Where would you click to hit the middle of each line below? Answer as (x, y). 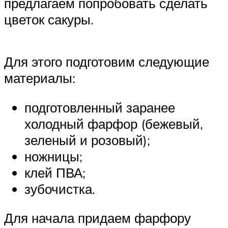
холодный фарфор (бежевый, (114, 123)
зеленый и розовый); (87, 140)
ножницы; (53, 156)
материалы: (40, 78)
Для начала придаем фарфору (97, 218)
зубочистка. (60, 189)
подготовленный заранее (100, 107)
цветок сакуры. (49, 20)
